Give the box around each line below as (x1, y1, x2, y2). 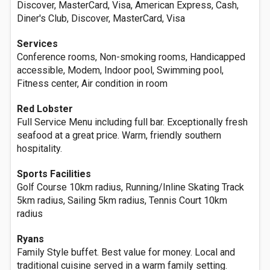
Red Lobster (17, 103, 73, 115)
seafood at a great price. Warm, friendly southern (17, 130, 221, 141)
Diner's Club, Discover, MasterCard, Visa (17, 13, 185, 24)
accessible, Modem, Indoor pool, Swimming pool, (17, 64, 224, 76)
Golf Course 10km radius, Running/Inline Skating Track (17, 181, 244, 193)
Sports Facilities (17, 168, 91, 180)
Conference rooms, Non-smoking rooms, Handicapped (17, 51, 245, 63)
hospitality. (17, 143, 62, 154)
